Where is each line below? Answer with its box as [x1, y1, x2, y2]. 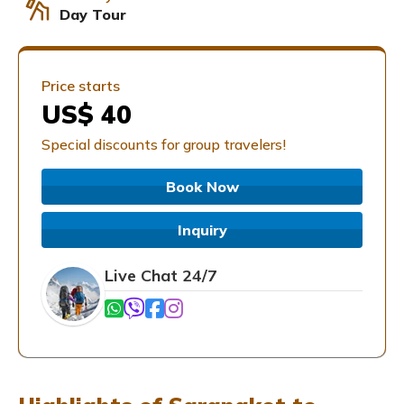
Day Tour [60, 5, 126, 23]
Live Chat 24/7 [105, 265, 217, 287]
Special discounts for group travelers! [41, 134, 286, 153]
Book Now [165, 177, 239, 196]
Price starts [41, 76, 120, 95]
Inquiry [177, 220, 227, 239]
